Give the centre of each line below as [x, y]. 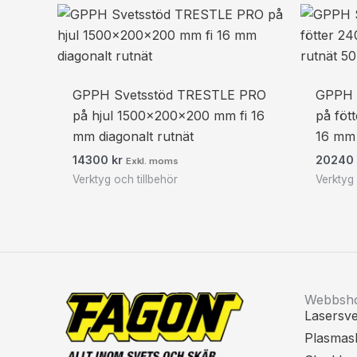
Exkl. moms [153, 161]
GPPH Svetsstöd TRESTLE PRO [170, 94]
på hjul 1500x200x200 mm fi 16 [169, 115]
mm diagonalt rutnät [133, 136]
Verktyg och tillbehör [126, 179]
